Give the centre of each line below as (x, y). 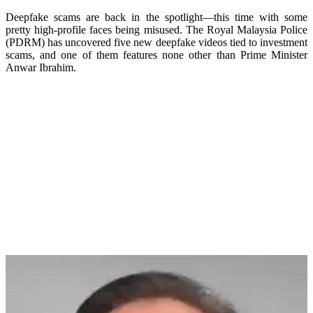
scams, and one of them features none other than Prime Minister (156, 55)
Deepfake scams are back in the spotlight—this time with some (156, 17)
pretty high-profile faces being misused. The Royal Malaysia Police (156, 30)
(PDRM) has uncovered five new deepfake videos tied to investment (156, 43)
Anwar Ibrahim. (41, 68)
